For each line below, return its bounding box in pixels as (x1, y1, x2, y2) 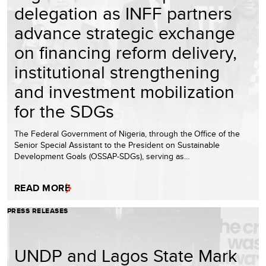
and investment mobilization (14, 79, 235, 104)
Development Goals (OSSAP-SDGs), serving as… (14, 150, 190, 163)
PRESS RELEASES (7, 205, 68, 217)
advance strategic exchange (14, 20, 235, 46)
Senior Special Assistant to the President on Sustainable (14, 139, 220, 151)
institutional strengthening (14, 59, 220, 85)
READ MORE (14, 181, 71, 195)
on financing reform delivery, (14, 40, 237, 65)
